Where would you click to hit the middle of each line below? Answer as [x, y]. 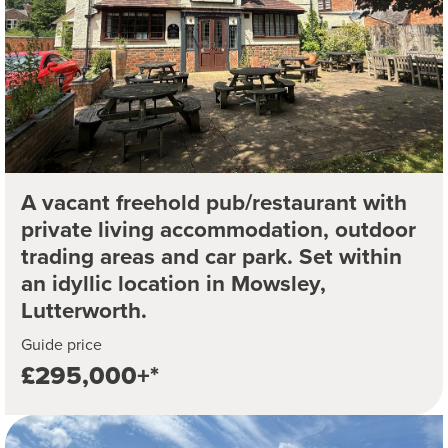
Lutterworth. [84, 310]
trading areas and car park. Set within [211, 256]
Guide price [61, 344]
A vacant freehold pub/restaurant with [214, 202]
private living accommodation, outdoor [218, 229]
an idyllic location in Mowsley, [173, 283]
